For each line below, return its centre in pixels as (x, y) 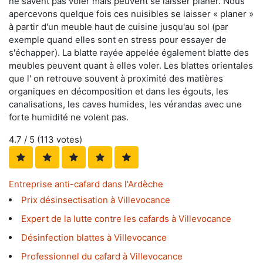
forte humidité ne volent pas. (69, 117)
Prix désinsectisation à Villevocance (96, 200)
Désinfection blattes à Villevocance (94, 238)
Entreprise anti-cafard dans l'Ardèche (86, 184)
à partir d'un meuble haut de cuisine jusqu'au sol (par (119, 27)
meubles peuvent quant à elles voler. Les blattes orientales (131, 66)
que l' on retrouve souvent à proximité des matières (116, 79)
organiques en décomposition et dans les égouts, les (119, 92)
